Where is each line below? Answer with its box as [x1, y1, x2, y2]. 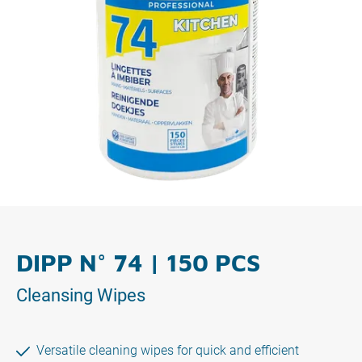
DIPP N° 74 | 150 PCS [16, 248, 260, 276]
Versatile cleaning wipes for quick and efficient [36, 343, 299, 358]
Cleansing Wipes [16, 285, 145, 305]
